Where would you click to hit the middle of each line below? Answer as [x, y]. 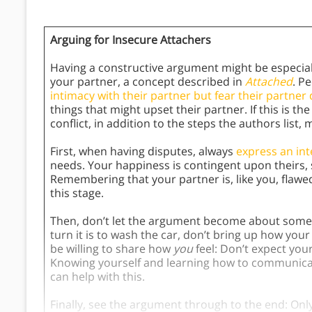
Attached [269, 82]
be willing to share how [112, 249]
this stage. [77, 193]
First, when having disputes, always [143, 151]
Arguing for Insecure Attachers [131, 40]
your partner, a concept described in [148, 82]
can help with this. [99, 277]
